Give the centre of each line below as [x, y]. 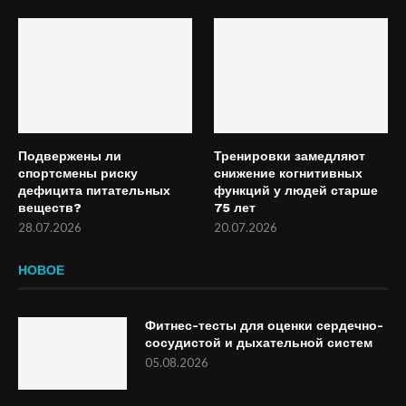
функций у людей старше [296, 191]
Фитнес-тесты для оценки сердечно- [264, 326]
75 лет [235, 208]
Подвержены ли [70, 156]
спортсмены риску [78, 174]
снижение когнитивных [289, 174]
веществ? [50, 208]
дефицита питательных [94, 191]
